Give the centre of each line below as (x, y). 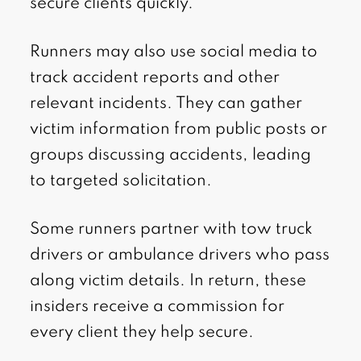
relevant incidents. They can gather (166, 104)
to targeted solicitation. (121, 182)
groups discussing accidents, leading (171, 156)
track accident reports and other (155, 79)
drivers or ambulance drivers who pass (180, 256)
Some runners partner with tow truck (172, 230)
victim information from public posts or (179, 130)
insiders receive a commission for (158, 307)
